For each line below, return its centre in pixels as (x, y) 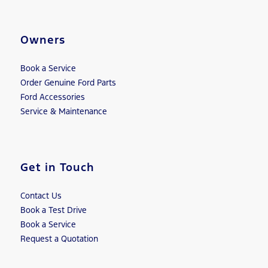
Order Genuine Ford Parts (68, 82)
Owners (42, 39)
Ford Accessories (52, 97)
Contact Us (41, 195)
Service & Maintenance (63, 111)
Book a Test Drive (53, 210)
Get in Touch (57, 167)
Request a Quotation (59, 238)
